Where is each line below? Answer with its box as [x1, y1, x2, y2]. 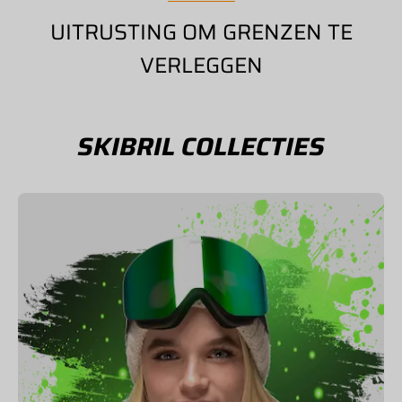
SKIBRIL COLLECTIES [77, 127, 325, 166]
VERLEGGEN [139, 48, 263, 83]
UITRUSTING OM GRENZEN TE [49, 15, 353, 49]
